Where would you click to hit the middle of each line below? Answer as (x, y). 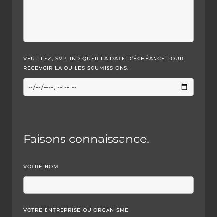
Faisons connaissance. (86, 139)
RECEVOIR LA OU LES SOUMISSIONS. (76, 68)
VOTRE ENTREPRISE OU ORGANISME (76, 210)
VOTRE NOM (41, 166)
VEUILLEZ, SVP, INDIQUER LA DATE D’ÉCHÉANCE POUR (103, 58)
